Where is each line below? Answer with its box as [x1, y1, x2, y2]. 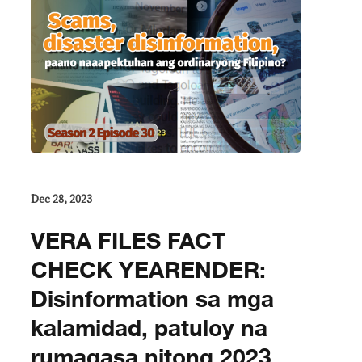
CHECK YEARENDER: [31, 252, 266, 290]
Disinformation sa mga [31, 281, 274, 319]
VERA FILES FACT [31, 223, 225, 261]
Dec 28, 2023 [31, 194, 92, 206]
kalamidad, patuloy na [31, 310, 267, 348]
